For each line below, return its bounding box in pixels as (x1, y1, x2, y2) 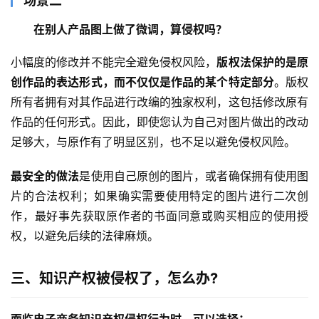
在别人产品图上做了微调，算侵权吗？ (33, 22, 227, 37)
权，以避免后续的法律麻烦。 (11, 229, 159, 244)
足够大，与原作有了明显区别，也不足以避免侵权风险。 (11, 135, 296, 150)
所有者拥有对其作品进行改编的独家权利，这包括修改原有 (11, 95, 308, 110)
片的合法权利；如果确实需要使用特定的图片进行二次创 (11, 189, 308, 204)
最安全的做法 (11, 169, 80, 184)
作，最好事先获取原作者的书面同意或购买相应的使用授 (11, 209, 308, 224)
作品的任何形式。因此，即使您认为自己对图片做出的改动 (11, 115, 308, 130)
